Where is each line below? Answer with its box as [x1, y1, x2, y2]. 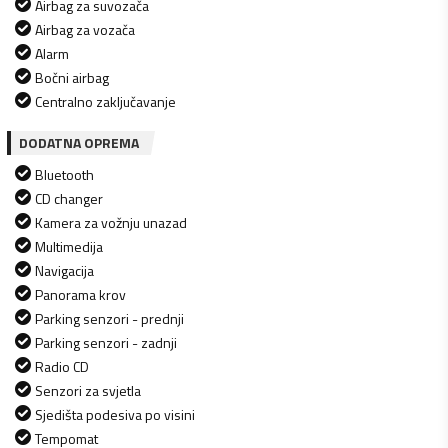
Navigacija [35, 259, 94, 281]
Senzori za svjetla [35, 379, 141, 401]
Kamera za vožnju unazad [35, 211, 187, 233]
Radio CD [35, 355, 89, 377]
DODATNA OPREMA [19, 131, 139, 153]
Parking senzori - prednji [35, 307, 184, 329]
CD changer [35, 187, 103, 209]
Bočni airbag [35, 66, 109, 88]
